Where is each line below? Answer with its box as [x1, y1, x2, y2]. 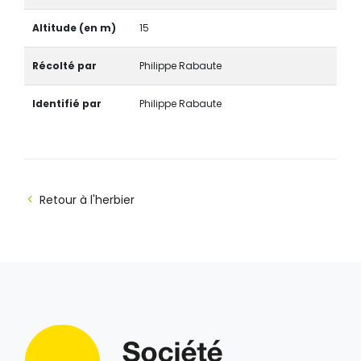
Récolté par [31, 58, 97, 73]
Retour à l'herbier [39, 191, 135, 208]
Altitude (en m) [31, 20, 116, 35]
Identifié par [31, 96, 102, 110]
